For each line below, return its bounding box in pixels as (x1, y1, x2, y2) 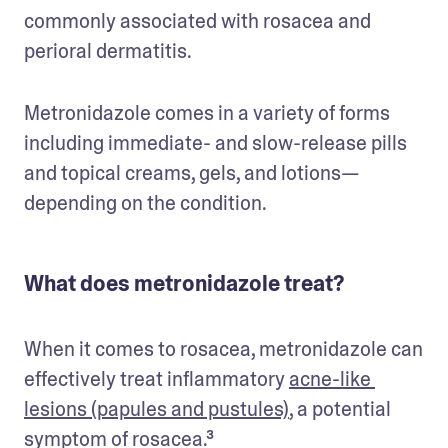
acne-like (289, 365, 371, 392)
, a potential (289, 395, 391, 422)
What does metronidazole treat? (24, 269, 344, 298)
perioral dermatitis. (24, 37, 195, 64)
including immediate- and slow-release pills (24, 129, 407, 156)
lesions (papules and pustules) (24, 395, 289, 422)
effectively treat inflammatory (24, 365, 289, 392)
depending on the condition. (24, 189, 267, 216)
